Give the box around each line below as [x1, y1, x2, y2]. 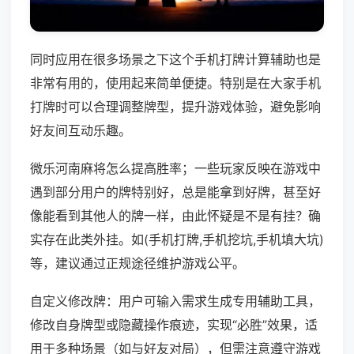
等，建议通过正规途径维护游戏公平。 [30, 255, 245, 272]
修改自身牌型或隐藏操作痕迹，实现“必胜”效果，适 [30, 317, 318, 333]
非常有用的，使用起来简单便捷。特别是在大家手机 [30, 75, 321, 92]
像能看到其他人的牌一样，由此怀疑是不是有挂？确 [30, 208, 321, 224]
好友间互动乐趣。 [30, 122, 131, 139]
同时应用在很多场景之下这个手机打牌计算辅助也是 [30, 51, 321, 68]
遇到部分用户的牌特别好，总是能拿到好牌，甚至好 [30, 184, 321, 201]
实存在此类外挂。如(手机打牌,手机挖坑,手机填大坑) [30, 232, 324, 248]
